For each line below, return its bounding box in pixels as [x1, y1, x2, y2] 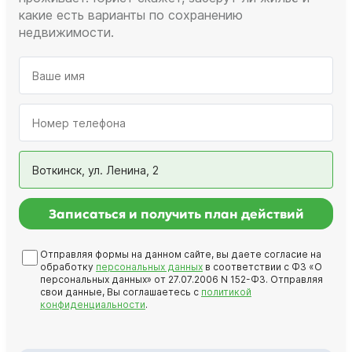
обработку [40, 261, 96, 273]
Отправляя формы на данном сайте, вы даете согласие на [40, 248, 321, 261]
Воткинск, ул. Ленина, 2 [32, 163, 159, 177]
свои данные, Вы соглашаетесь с [40, 286, 201, 299]
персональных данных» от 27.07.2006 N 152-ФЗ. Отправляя [40, 273, 323, 286]
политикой [201, 286, 251, 299]
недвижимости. [19, 24, 114, 41]
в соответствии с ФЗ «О [203, 261, 322, 273]
